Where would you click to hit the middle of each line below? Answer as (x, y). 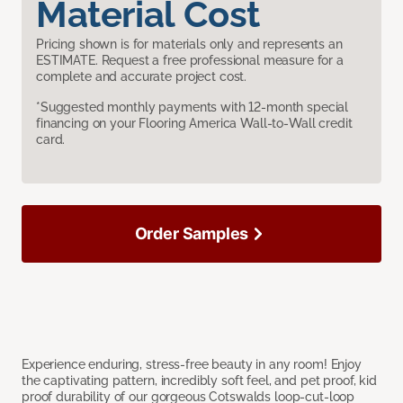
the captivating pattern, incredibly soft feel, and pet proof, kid (199, 381)
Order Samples (192, 234)
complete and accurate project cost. (142, 77)
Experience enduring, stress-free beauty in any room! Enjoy (192, 365)
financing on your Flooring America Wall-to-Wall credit (194, 124)
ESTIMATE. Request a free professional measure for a (190, 61)
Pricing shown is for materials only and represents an (189, 45)
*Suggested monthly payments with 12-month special (193, 107)
